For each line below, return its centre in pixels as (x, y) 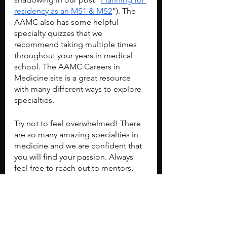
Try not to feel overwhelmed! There (79, 123)
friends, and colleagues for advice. (76, 179)
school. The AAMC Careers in (68, 66)
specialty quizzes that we (59, 33)
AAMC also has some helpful (67, 22)
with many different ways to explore (79, 89)
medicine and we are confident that (79, 145)
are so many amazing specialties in (77, 134)
